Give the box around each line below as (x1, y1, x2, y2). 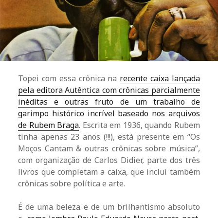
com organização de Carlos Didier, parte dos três (18, 155, 200, 166)
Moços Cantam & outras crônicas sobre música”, (18, 143, 200, 154)
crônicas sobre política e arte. (18, 178, 126, 189)
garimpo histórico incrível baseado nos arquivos (18, 108, 200, 119)
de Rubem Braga (18, 120, 79, 131)
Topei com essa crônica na (18, 73, 120, 84)
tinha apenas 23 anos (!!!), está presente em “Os (18, 131, 200, 143)
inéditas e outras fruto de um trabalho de (18, 96, 200, 108)
